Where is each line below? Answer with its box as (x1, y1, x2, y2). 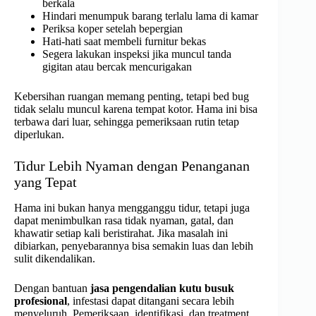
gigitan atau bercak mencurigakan (42, 61, 192, 73)
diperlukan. (14, 128, 64, 141)
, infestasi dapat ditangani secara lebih (67, 295, 234, 308)
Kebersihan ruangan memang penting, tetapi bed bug (14, 90, 249, 103)
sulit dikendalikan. (14, 253, 95, 265)
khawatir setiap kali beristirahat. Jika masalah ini (14, 227, 228, 240)
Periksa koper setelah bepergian (42, 23, 183, 35)
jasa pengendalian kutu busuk (90, 282, 234, 295)
